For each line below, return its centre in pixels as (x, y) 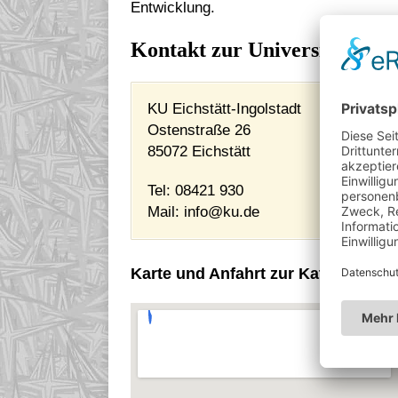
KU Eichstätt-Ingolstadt (224, 108)
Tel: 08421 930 (195, 190)
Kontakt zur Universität (240, 49)
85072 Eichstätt (199, 151)
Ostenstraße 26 (199, 130)
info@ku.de (222, 211)
